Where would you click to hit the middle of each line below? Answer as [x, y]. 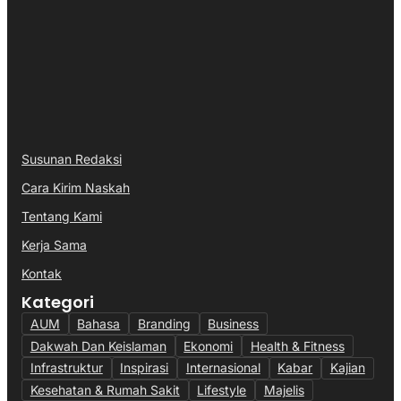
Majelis [284, 390]
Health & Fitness [297, 346]
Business [234, 323]
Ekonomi [209, 346]
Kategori [58, 303]
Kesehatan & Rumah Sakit [105, 390]
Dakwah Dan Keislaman [98, 346]
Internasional [223, 368]
